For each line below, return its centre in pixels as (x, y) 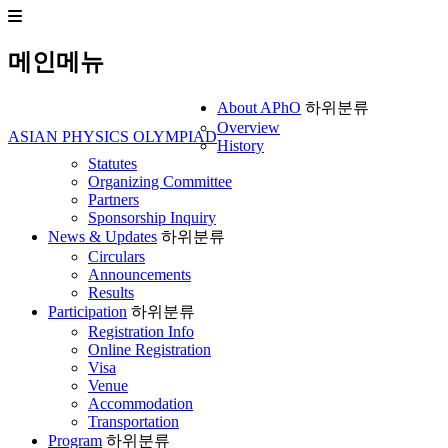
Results (111, 292)
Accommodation (140, 403)
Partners (113, 199)
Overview (248, 127)
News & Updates (102, 236)
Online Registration (149, 349)
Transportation (133, 421)
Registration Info (141, 331)
